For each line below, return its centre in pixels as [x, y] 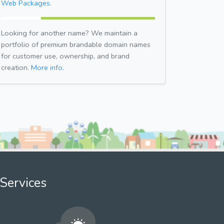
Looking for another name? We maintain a [69, 33]
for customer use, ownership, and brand [65, 56]
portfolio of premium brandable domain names [76, 44]
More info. [47, 67]
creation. [16, 67]
